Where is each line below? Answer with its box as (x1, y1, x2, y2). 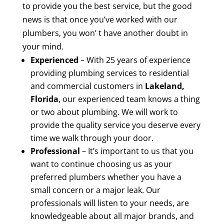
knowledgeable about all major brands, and (30, 210, 194, 221)
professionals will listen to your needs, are (30, 197, 189, 208)
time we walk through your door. (30, 132, 153, 143)
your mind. (22, 41, 63, 52)
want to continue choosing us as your (30, 158, 172, 169)
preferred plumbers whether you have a (30, 171, 181, 182)
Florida (30, 93, 58, 104)
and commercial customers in (30, 80, 145, 91)
